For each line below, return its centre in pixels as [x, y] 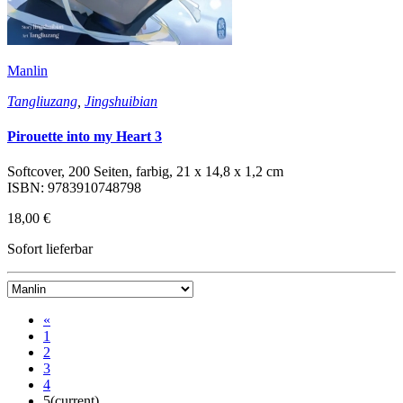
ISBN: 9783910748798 [74, 188]
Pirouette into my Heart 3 [85, 136]
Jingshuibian [121, 101]
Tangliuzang [42, 101]
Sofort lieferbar [50, 249]
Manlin [27, 70]
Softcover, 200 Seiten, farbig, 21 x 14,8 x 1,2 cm [145, 172]
